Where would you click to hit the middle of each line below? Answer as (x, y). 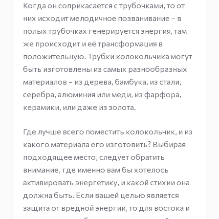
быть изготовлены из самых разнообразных (105, 69)
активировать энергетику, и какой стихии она (106, 182)
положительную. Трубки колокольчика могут (107, 56)
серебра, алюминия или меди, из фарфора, (102, 94)
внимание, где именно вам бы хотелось (96, 169)
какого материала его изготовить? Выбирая (104, 144)
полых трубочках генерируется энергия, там (105, 31)
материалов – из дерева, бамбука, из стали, (102, 81)
